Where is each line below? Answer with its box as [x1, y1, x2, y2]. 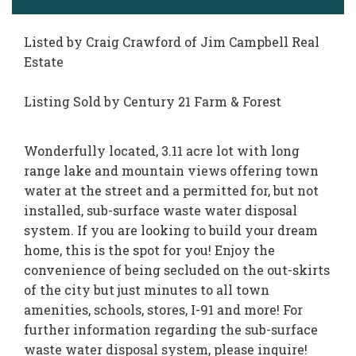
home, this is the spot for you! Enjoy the [24, 242, 275, 258]
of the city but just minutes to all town [24, 281, 269, 298]
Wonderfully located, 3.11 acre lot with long [24, 142, 300, 159]
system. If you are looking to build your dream [24, 222, 318, 238]
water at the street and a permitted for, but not [24, 182, 319, 199]
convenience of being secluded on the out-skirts [24, 261, 330, 278]
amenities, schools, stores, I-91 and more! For [24, 301, 303, 318]
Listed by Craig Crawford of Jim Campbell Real [24, 33, 319, 50]
